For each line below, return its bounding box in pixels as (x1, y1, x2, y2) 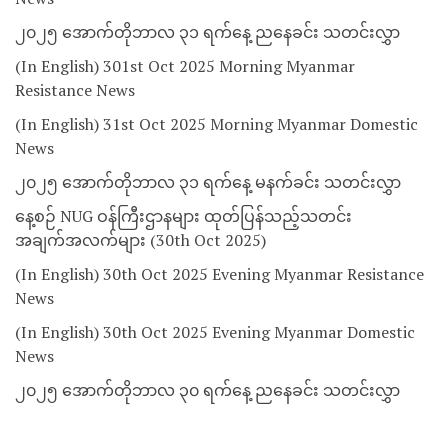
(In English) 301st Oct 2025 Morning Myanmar (15, 55, 355, 78)
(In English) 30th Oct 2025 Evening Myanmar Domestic (15, 321, 415, 344)
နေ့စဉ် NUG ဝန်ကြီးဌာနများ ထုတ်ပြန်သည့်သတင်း (15, 205, 352, 228)
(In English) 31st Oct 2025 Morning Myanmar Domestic (15, 113, 418, 136)
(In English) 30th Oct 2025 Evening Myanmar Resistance (15, 263, 424, 286)
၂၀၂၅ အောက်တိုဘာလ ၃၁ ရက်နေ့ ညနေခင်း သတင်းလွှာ (15, 21, 400, 44)
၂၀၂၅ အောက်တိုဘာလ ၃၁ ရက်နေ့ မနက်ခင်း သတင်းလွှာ (15, 171, 401, 194)
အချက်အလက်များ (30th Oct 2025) (15, 229, 266, 252)
